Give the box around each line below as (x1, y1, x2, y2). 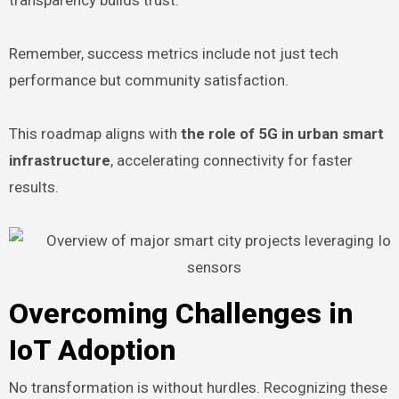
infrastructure (8, 151, 110, 169)
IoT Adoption (8, 332, 175, 367)
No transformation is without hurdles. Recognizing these (8, 379, 387, 397)
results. (8, 177, 59, 196)
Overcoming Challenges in (8, 296, 353, 330)
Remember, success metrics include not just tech (8, 44, 338, 62)
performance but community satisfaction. (8, 70, 289, 89)
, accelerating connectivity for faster (110, 151, 353, 169)
